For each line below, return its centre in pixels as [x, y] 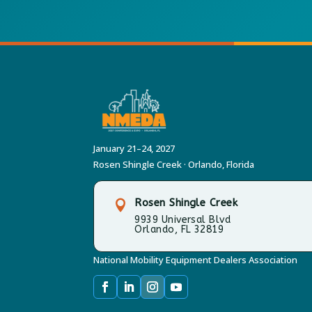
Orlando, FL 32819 [179, 230]
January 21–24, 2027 [134, 149]
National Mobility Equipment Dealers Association [196, 260]
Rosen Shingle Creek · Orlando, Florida [174, 165]
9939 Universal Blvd [183, 220]
